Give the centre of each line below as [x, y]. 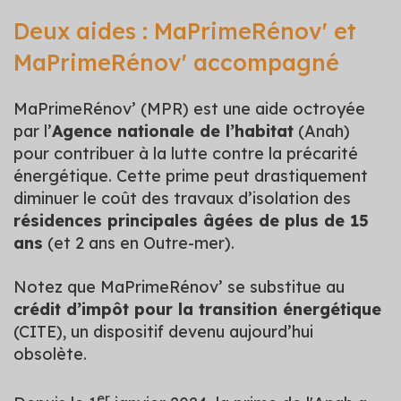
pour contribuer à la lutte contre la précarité [186, 154]
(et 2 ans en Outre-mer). [139, 243]
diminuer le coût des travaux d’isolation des [182, 198]
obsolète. [50, 354]
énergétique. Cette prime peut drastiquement [191, 176]
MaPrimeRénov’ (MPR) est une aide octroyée [189, 109]
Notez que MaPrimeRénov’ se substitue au [179, 287]
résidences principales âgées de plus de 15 [191, 221]
